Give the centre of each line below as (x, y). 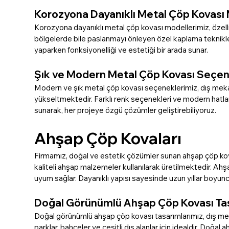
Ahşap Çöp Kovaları (108, 139)
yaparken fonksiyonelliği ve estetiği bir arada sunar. (121, 50)
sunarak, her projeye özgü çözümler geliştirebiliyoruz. (125, 110)
